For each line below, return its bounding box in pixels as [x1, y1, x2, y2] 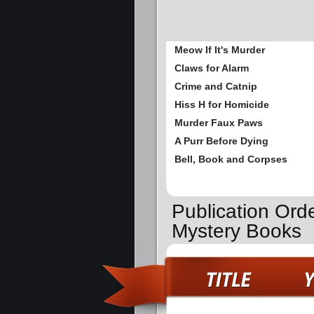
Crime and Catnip [175, 81, 257, 93]
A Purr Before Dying [175, 135, 268, 147]
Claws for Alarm [175, 62, 249, 74]
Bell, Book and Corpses [175, 153, 287, 165]
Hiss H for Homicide [175, 99, 269, 111]
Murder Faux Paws [175, 117, 263, 129]
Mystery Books [172, 220, 301, 243]
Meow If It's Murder [175, 44, 265, 56]
